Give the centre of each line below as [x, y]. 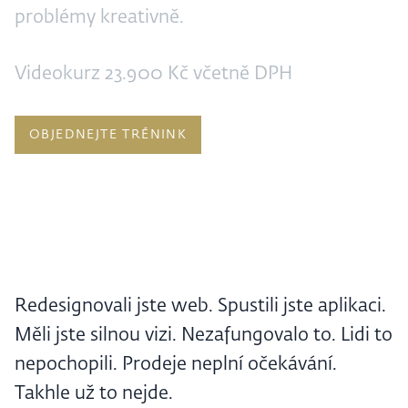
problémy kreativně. [99, 18]
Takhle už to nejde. [94, 394]
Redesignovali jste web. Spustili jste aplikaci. [200, 306]
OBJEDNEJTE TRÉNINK [108, 135]
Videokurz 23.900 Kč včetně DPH [153, 74]
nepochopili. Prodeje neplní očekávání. [176, 365]
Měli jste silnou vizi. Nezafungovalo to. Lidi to [204, 336]
